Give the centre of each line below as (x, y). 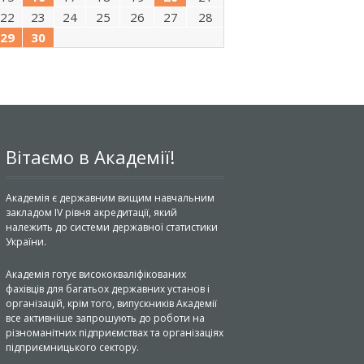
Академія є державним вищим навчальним (110, 198)
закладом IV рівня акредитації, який (91, 212)
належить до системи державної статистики (111, 227)
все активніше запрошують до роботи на (105, 318)
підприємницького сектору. (72, 347)
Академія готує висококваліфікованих (95, 274)
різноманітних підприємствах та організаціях (114, 333)
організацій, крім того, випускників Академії (111, 303)
